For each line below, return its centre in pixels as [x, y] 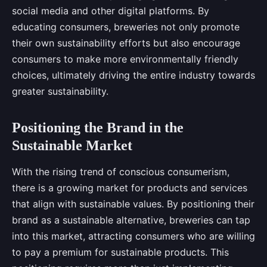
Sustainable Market [72, 146]
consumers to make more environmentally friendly [125, 59]
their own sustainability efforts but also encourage [126, 43]
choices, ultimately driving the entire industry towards [133, 75]
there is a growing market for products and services [130, 188]
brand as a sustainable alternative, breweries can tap [131, 220]
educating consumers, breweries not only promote [126, 27]
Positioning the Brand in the [98, 128]
